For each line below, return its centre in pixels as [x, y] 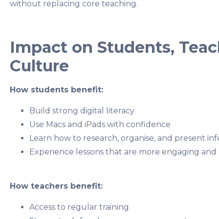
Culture [39, 66]
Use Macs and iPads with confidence [100, 124]
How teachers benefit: [56, 186]
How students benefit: [56, 90]
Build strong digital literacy [82, 110]
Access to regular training [79, 207]
